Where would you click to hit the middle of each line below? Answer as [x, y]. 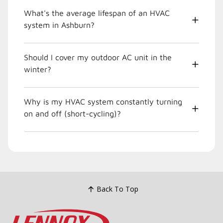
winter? [38, 69]
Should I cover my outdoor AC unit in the [98, 57]
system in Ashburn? [59, 25]
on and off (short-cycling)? [72, 113]
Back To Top [117, 189]
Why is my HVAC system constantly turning [103, 101]
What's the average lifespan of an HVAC [97, 13]
